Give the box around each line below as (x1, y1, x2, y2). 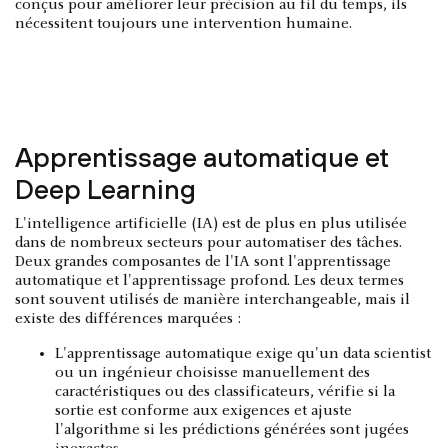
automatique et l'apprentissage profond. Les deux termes (15, 272, 404, 289)
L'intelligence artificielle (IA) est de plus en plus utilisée (15, 215, 407, 232)
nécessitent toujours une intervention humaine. (15, 15, 352, 32)
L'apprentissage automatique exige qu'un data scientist (55, 345, 431, 362)
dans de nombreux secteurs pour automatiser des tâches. (15, 234, 402, 251)
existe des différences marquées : (15, 310, 241, 327)
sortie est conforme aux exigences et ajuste (55, 402, 352, 419)
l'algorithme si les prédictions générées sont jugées (55, 421, 409, 438)
